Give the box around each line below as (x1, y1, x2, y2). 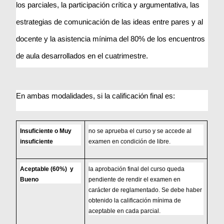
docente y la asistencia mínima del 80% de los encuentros (16, 35, 205, 43)
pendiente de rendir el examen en (88, 176, 181, 183)
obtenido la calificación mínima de (88, 197, 181, 204)
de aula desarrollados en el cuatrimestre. (16, 52, 150, 60)
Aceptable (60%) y (20, 165, 74, 173)
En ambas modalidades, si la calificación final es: (16, 91, 175, 100)
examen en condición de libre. (88, 138, 171, 145)
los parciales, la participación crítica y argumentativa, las (16, 1, 200, 9)
